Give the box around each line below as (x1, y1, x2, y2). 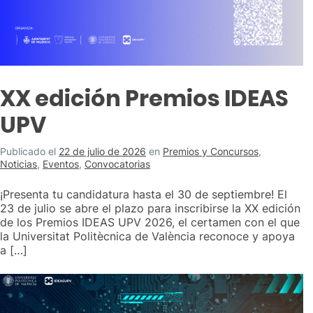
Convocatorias (85, 158, 150, 170)
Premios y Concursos (163, 145, 259, 157)
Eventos (43, 158, 79, 170)
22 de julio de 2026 (59, 145, 146, 157)
